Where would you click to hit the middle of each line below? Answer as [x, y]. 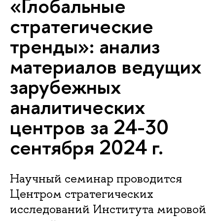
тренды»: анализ [85, 46]
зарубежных [65, 86]
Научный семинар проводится [96, 178]
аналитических [77, 107]
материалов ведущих [106, 66]
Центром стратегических [82, 194]
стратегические [82, 26]
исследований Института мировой [108, 209]
